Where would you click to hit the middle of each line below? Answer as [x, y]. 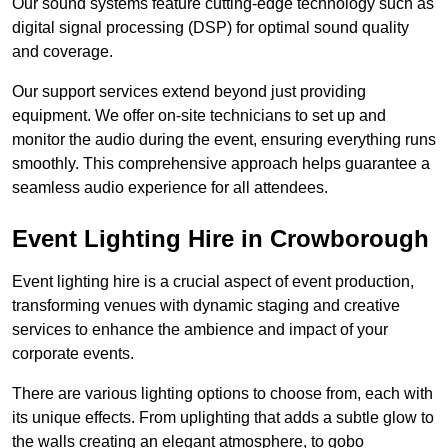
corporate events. [73, 354]
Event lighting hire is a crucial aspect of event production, [213, 282]
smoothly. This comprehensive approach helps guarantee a [221, 164]
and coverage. [62, 52]
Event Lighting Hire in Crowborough [220, 239]
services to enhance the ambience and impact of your [200, 330]
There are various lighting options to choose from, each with [222, 394]
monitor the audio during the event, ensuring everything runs [224, 140]
